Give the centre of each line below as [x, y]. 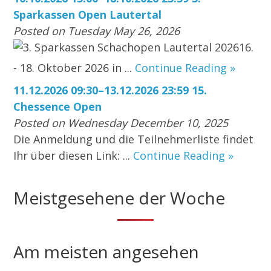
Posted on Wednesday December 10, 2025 [121, 123]
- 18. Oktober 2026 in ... [74, 68]
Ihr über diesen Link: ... [73, 156]
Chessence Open [58, 107]
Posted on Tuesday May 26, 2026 [97, 31]
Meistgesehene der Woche [119, 198]
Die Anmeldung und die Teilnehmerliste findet [134, 139]
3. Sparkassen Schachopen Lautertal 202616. [139, 47]
